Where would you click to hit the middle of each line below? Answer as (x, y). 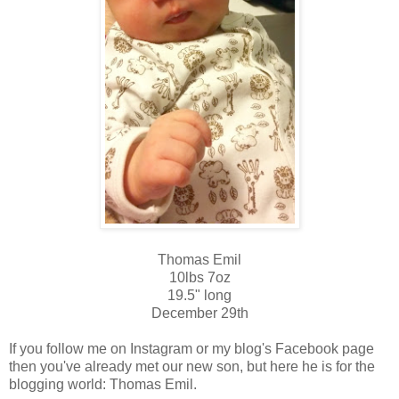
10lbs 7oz (199, 278)
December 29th (199, 313)
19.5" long (199, 296)
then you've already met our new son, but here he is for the (192, 367)
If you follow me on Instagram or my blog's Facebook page (191, 349)
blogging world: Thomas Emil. (105, 385)
